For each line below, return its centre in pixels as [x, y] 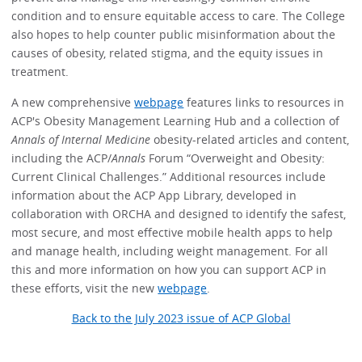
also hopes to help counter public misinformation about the [174, 35]
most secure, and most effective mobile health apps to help [173, 232]
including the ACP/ [62, 158]
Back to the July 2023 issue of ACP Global [181, 318]
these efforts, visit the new [85, 288]
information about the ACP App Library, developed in [154, 195]
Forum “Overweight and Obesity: [236, 158]
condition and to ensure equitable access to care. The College [179, 16]
